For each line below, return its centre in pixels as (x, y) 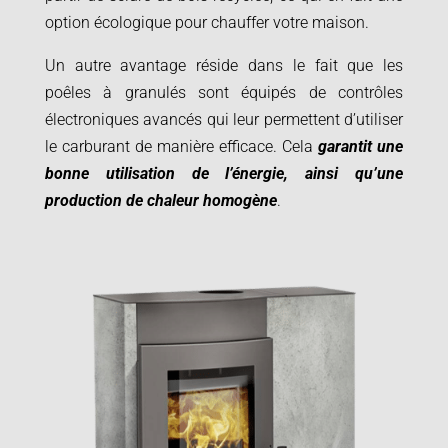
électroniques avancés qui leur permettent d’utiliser (224, 119)
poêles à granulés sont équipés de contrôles (224, 92)
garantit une (361, 146)
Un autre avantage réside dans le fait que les (224, 65)
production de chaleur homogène (160, 200)
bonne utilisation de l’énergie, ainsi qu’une (224, 173)
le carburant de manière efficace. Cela (181, 146)
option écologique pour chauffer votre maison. (206, 22)
